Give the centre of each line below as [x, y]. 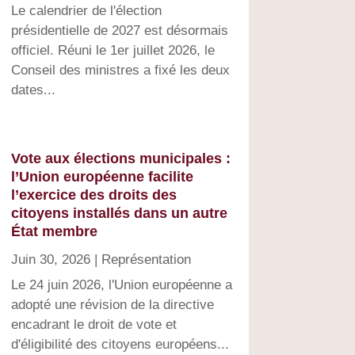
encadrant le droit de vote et [94, 324]
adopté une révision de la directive [112, 304]
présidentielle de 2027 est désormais [119, 30]
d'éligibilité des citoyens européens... [120, 344]
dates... [33, 90]
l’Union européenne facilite [102, 176]
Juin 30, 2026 [50, 259]
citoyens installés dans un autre [119, 213]
